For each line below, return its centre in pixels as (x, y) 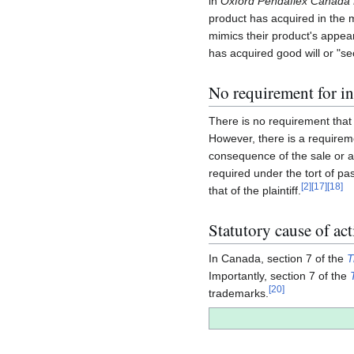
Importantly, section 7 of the (279, 276)
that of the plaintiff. (255, 191)
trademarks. (239, 294)
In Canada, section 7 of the (278, 259)
